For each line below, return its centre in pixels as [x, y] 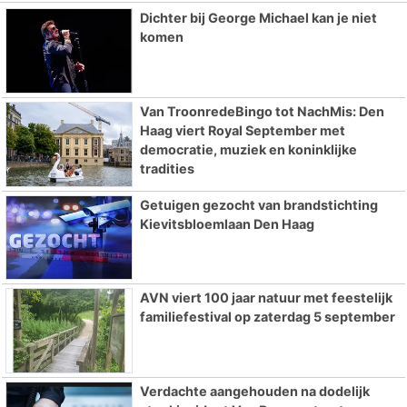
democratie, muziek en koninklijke [248, 149]
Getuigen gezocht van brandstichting [258, 204]
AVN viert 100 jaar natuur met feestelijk [266, 298]
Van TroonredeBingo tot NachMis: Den [262, 111]
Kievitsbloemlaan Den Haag [227, 223]
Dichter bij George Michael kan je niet [258, 17]
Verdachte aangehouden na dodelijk [254, 392]
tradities [167, 168]
